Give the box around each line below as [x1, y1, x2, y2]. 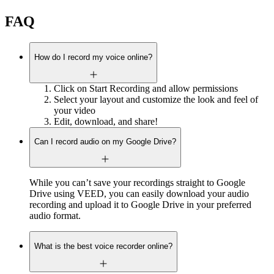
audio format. [29, 210, 81, 221]
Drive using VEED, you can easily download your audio [29, 188, 249, 199]
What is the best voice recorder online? [34, 241, 172, 251]
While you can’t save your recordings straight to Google [29, 177, 245, 188]
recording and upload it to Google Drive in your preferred [29, 199, 251, 210]
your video [54, 105, 95, 116]
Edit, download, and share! [54, 116, 158, 127]
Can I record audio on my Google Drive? [34, 137, 176, 147]
